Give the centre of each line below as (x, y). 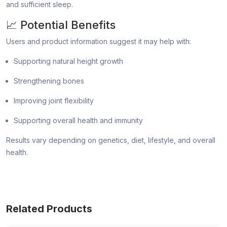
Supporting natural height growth (68, 61)
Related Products (49, 209)
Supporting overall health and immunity (78, 121)
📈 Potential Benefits (61, 25)
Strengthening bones (49, 81)
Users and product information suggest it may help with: (99, 42)
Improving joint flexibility (54, 101)
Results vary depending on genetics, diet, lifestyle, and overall (111, 140)
